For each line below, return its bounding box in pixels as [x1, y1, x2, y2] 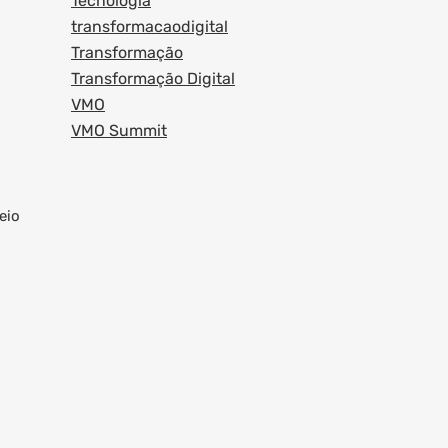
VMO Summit [71, 121, 167, 140]
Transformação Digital [71, 69, 235, 88]
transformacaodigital [71, 17, 228, 36]
